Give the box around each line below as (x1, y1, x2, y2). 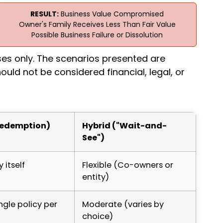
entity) (82, 171, 109, 183)
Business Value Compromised (59, 8, 164, 19)
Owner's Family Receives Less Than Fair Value (18, 19, 176, 29)
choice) (82, 210, 113, 222)
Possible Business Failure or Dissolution (31, 29, 163, 40)
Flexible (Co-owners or (82, 159, 173, 171)
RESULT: (30, 8, 59, 19)
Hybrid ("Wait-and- (82, 119, 167, 131)
